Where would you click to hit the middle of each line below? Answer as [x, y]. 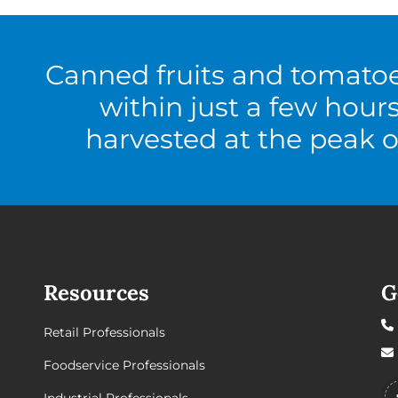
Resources [96, 292]
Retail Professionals [104, 332]
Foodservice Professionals [124, 365]
